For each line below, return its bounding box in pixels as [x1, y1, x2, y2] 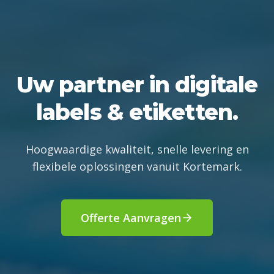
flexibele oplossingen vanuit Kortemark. [32, 158, 242, 174]
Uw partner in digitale [16, 70, 258, 98]
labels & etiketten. [36, 98, 238, 125]
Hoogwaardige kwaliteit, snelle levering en [25, 141, 249, 157]
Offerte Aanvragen [81, 210, 181, 225]
